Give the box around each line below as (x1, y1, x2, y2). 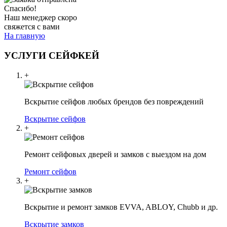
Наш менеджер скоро (4, 13, 77, 22)
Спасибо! (4, 4, 36, 13)
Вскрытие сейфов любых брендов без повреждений (24, 97, 204, 106)
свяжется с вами (4, 22, 60, 31)
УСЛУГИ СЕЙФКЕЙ (4, 50, 99, 61)
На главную (4, 31, 45, 41)
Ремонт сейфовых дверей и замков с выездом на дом (24, 149, 206, 159)
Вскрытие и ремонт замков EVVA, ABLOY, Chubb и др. (24, 202, 218, 211)
